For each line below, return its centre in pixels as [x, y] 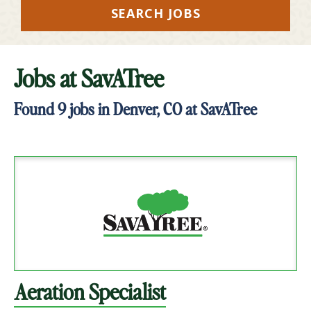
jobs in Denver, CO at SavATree [161, 108]
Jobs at [48, 77]
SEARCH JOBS [155, 14]
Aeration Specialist [90, 291]
